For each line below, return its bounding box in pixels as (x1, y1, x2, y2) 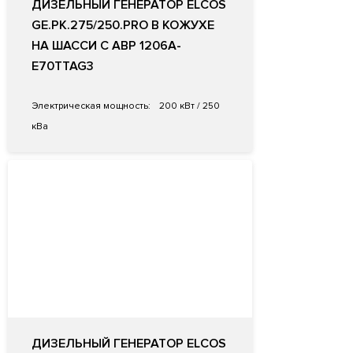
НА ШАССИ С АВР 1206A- (32, 38, 181, 54)
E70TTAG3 (32, 58, 94, 75)
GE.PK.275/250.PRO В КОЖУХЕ (32, 17, 214, 34)
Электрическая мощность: (32, 100, 150, 113)
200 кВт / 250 (157, 100, 220, 113)
